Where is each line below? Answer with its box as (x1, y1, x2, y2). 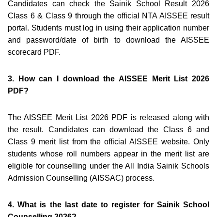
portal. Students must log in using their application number (8, 23, 209, 32)
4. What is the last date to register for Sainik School (8, 200, 209, 209)
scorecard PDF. (8, 47, 61, 56)
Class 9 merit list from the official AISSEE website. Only (8, 137, 209, 146)
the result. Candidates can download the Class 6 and (8, 125, 209, 134)
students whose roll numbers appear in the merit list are (8, 149, 209, 158)
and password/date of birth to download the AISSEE (8, 35, 209, 44)
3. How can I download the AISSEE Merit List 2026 (8, 74, 209, 83)
